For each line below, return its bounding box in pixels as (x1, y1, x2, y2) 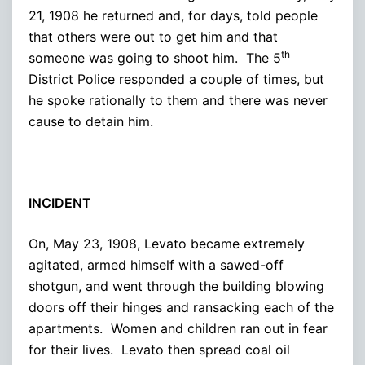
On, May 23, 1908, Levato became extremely (29, 235, 305, 252)
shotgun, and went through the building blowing (29, 277, 324, 294)
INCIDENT (29, 194, 91, 211)
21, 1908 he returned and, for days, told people (29, 7, 318, 24)
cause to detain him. (29, 112, 153, 130)
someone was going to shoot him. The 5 (29, 49, 281, 66)
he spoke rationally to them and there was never (29, 91, 328, 108)
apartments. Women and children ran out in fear (29, 319, 328, 336)
